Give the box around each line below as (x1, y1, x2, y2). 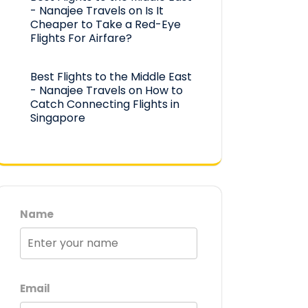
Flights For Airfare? (30, 30, 132, 47)
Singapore (30, 110, 85, 126)
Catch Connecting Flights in (30, 96, 179, 113)
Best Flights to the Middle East (30, 69, 192, 85)
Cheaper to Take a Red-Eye (30, 16, 181, 33)
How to (145, 82, 183, 99)
